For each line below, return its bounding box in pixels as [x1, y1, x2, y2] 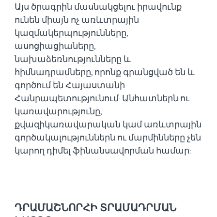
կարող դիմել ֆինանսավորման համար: [15, 144, 191, 156]
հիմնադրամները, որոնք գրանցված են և [15, 66, 195, 78]
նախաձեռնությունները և [15, 53, 131, 65]
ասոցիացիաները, [15, 40, 95, 52]
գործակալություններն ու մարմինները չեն [15, 131, 201, 143]
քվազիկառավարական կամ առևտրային [15, 118, 201, 130]
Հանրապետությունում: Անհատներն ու [15, 92, 189, 104]
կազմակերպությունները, [15, 27, 128, 39]
